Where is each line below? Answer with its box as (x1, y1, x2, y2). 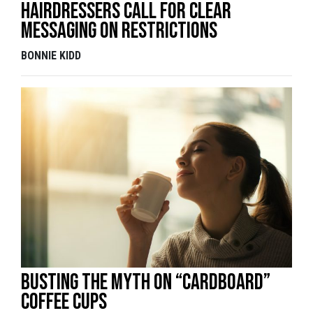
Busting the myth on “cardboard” (21, 268, 270, 296)
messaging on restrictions (21, 17, 217, 45)
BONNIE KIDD (21, 48, 81, 62)
